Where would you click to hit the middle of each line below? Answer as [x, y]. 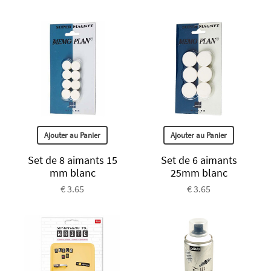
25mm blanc [199, 172]
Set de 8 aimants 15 [72, 160]
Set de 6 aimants [199, 160]
